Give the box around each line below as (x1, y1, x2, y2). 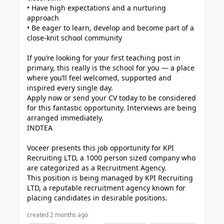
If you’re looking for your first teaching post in (27, 53, 181, 62)
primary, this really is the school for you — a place (27, 63, 195, 72)
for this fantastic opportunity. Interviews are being (27, 103, 197, 112)
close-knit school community (27, 33, 122, 42)
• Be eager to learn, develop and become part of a (27, 23, 194, 32)
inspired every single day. (27, 83, 113, 92)
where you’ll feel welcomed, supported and (27, 73, 172, 82)
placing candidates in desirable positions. (27, 193, 168, 202)
